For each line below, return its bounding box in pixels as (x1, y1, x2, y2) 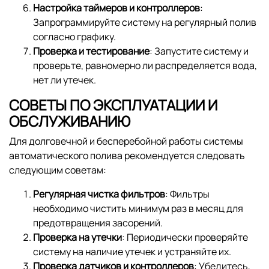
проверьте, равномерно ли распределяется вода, (33, 58, 257, 72)
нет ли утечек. (33, 73, 96, 86)
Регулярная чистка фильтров (33, 187, 165, 201)
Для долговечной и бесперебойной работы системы (9, 134, 243, 148)
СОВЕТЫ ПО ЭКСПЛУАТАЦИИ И (9, 94, 217, 115)
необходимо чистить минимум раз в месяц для (33, 201, 243, 215)
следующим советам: (9, 163, 106, 177)
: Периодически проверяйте (122, 230, 248, 244)
